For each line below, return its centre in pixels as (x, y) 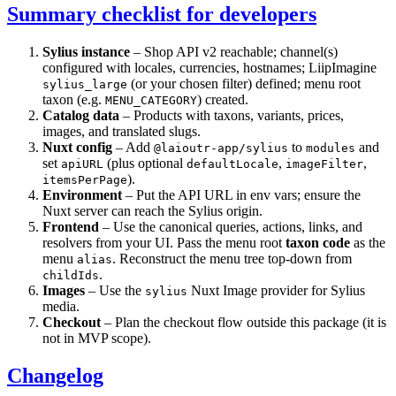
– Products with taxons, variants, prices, (232, 115)
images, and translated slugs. (122, 131)
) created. (223, 99)
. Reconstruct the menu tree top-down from (232, 258)
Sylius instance (86, 51)
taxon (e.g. (74, 99)
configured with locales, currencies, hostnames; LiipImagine (209, 67)
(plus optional (145, 163)
